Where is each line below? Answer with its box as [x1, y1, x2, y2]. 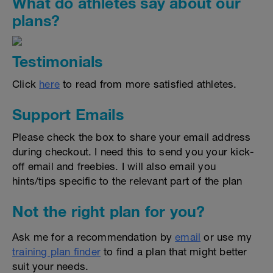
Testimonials [12, 52, 103, 70]
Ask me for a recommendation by [12, 231, 175, 243]
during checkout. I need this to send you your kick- [12, 146, 255, 158]
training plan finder [12, 246, 101, 258]
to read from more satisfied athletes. [60, 78, 237, 90]
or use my [200, 231, 252, 243]
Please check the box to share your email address [12, 131, 251, 143]
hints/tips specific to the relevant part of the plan [12, 175, 243, 187]
